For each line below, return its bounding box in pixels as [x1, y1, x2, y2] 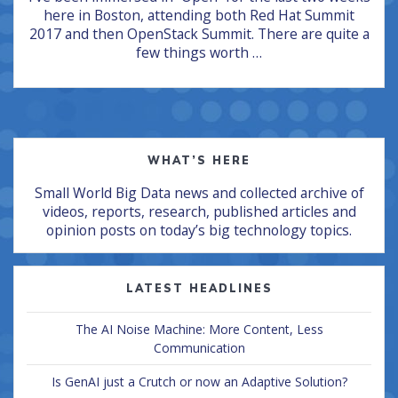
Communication [153, 339, 245, 357]
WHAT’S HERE [147, 154, 251, 168]
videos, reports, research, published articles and [42, 202, 356, 222]
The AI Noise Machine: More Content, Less [75, 321, 323, 338]
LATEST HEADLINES [125, 282, 273, 296]
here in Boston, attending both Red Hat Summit [44, 5, 354, 26]
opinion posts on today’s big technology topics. [46, 220, 352, 241]
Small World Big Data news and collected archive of [34, 183, 364, 203]
